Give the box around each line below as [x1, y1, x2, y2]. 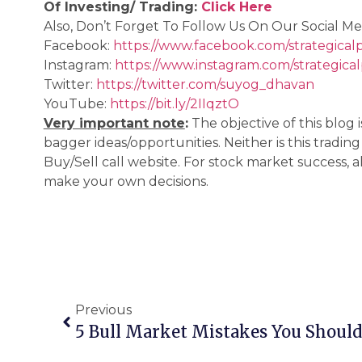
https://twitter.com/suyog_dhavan [95, 77, 314, 93]
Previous [75, 301, 132, 318]
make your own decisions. [43, 174, 208, 190]
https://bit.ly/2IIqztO [109, 96, 239, 112]
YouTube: [43, 96, 110, 112]
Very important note [43, 116, 185, 132]
